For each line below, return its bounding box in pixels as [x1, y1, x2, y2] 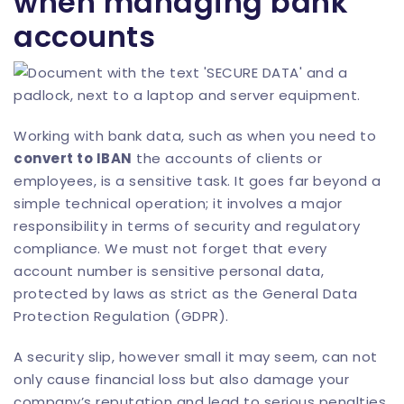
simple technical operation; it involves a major [14, 194, 343, 213]
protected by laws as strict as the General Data [14, 284, 358, 303]
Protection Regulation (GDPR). [14, 307, 229, 326]
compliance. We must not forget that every [14, 239, 327, 258]
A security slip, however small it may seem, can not [14, 347, 378, 366]
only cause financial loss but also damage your [14, 370, 349, 389]
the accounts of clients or [132, 149, 322, 168]
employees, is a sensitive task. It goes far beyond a [14, 171, 381, 190]
